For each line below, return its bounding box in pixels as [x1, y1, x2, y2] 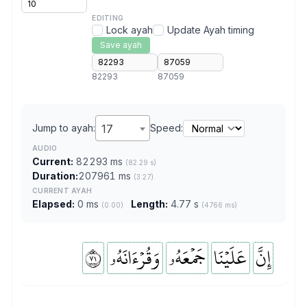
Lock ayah [106, 24, 153, 36]
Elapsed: [32, 198, 75, 210]
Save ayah [100, 40, 143, 50]
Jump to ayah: [32, 122, 95, 134]
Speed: [150, 122, 183, 134]
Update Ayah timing [167, 24, 255, 36]
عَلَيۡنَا [214, 239, 247, 276]
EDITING [92, 14, 123, 22]
